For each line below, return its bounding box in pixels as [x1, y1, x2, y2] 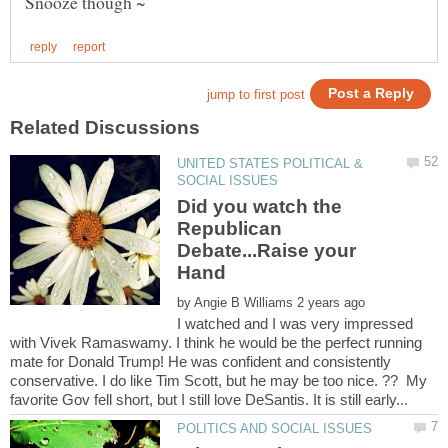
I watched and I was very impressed [177, 315, 414, 333]
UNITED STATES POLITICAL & [177, 156, 364, 172]
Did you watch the [177, 195, 343, 217]
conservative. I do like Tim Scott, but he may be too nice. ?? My [10, 372, 427, 390]
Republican [177, 217, 283, 239]
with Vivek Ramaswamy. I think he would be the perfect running [10, 334, 422, 352]
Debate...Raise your [177, 239, 357, 261]
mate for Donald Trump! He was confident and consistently [10, 353, 391, 371]
